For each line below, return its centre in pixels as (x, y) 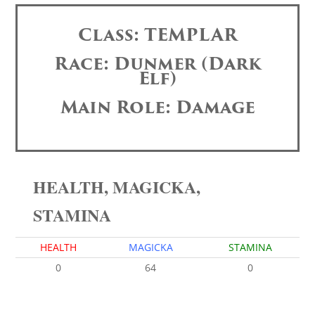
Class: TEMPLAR (157, 35)
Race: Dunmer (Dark (157, 64)
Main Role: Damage (157, 107)
